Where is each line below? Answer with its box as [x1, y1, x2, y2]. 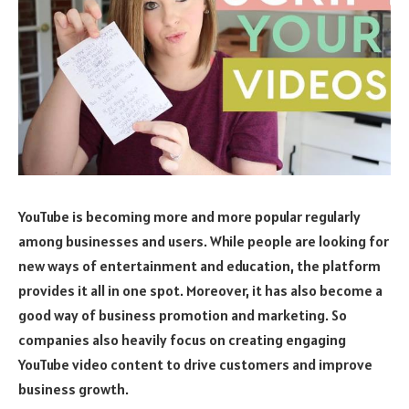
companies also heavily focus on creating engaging [18, 330, 346, 349]
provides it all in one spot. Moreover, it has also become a [18, 280, 383, 299]
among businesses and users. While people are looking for [18, 231, 389, 250]
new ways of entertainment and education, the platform [18, 256, 381, 275]
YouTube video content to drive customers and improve [18, 354, 372, 373]
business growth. [18, 379, 131, 398]
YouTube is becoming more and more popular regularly [18, 206, 361, 225]
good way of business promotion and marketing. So [18, 305, 347, 324]
